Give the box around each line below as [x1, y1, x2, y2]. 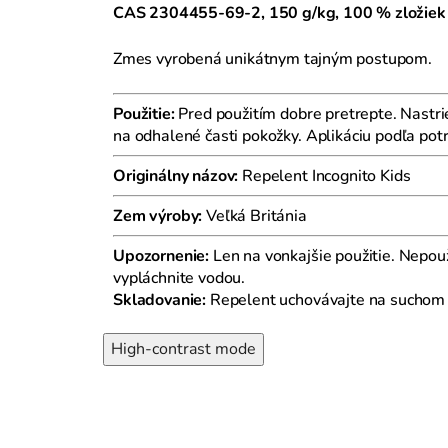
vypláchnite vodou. [113, 266, 246, 289]
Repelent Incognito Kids [238, 164, 411, 187]
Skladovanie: [113, 288, 207, 311]
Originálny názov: [113, 164, 239, 187]
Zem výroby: [113, 204, 203, 227]
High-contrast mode [111, 337, 256, 360]
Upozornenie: [113, 244, 210, 267]
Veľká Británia [202, 204, 307, 227]
